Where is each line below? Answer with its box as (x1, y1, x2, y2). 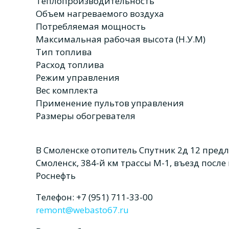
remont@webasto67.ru (36, 204, 129, 216)
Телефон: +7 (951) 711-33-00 (36, 191, 153, 203)
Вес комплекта (36, 84, 98, 97)
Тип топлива (36, 46, 92, 58)
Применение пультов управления (36, 97, 184, 109)
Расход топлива (36, 59, 104, 71)
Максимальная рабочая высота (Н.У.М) (36, 33, 216, 45)
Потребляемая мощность (36, 20, 146, 33)
